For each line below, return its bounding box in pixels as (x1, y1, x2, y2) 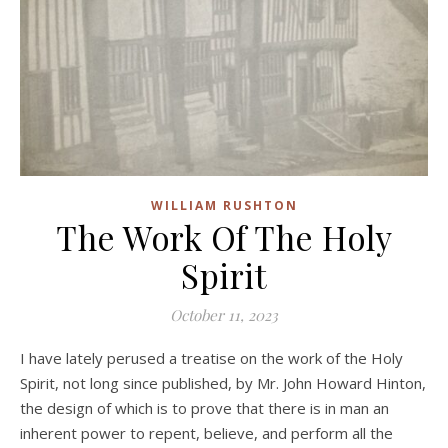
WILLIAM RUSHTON (150, 196, 298, 214)
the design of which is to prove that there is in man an (20, 397, 389, 418)
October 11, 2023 (170, 304, 278, 325)
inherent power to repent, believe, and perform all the (20, 422, 393, 443)
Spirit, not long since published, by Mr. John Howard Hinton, (20, 372, 426, 393)
